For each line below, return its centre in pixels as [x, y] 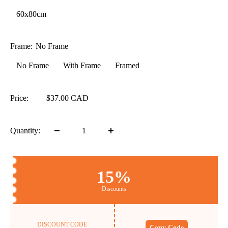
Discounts [114, 189]
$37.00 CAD [67, 98]
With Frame [82, 66]
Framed [127, 66]
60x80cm [31, 14]
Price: [19, 98]
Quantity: [25, 131]
